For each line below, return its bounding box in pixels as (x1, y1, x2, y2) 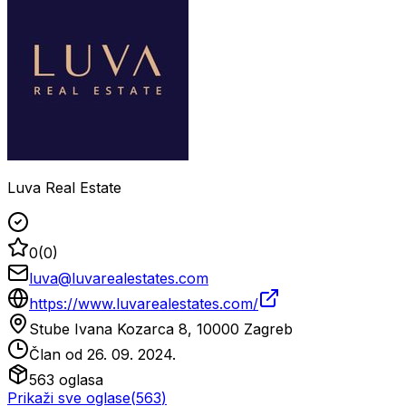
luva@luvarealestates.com (29, 269, 208, 288)
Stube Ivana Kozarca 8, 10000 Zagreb (29, 320, 293, 339)
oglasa (54, 371, 103, 390)
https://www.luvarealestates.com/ (29, 295, 258, 314)
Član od (29, 345, 87, 364)
